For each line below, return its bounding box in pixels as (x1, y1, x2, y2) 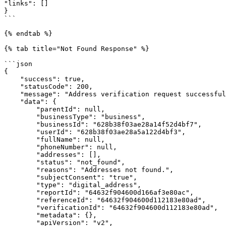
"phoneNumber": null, (4, 143, 36, 151)
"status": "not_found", (4, 158, 36, 166)
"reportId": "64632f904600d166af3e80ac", (4, 189, 36, 196)
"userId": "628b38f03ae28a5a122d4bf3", (4, 128, 36, 136)
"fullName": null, (4, 136, 36, 143)
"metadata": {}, (4, 211, 36, 219)
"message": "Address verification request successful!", (4, 90, 20, 98)
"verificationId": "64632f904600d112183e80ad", (4, 204, 36, 211)
